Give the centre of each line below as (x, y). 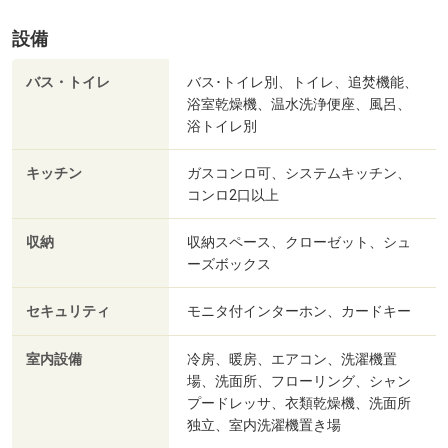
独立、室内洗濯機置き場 (264, 425)
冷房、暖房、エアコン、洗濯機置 (292, 359)
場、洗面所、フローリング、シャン (299, 381)
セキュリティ (68, 312)
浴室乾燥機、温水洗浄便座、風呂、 (299, 104)
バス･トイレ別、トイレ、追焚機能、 (302, 82)
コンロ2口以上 (233, 195)
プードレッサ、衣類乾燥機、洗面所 (299, 403)
